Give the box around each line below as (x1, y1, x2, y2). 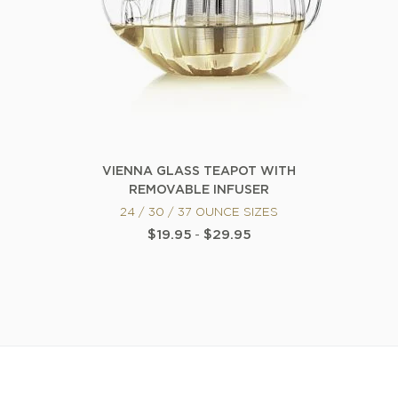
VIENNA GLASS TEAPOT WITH (102, 166, 296, 178)
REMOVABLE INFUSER (129, 185, 269, 196)
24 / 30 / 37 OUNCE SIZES (120, 208, 278, 219)
